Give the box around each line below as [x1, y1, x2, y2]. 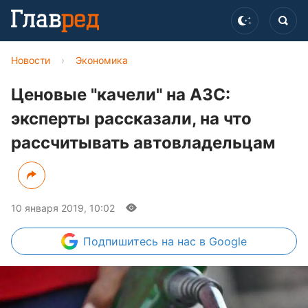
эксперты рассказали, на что [11, 109, 252, 129]
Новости [11, 54, 50, 66]
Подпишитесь [83, 234, 162, 248]
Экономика [76, 54, 128, 66]
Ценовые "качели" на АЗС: [11, 85, 230, 104]
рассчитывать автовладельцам [11, 133, 275, 153]
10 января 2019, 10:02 [11, 202, 115, 214]
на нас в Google [162, 234, 247, 248]
